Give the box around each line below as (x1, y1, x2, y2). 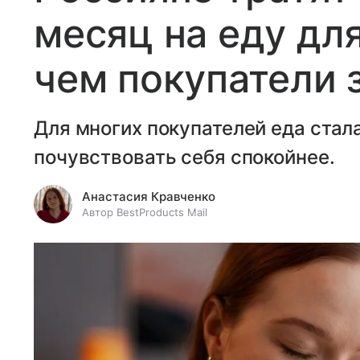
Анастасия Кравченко (82, 189, 215, 204)
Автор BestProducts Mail (82, 206, 207, 219)
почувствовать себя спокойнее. (34, 145, 335, 169)
